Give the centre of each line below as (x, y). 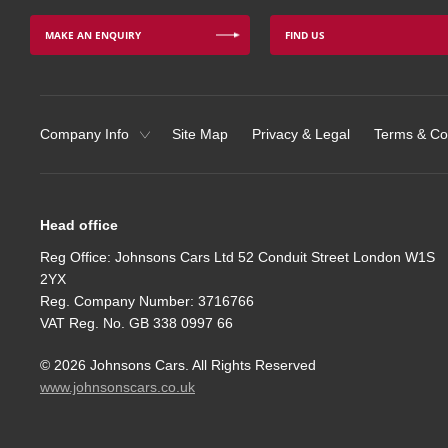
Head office (79, 225)
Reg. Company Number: (117, 301)
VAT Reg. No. (82, 323)
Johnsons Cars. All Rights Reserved (201, 365)
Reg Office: (75, 257)
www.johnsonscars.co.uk (117, 387)
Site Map (200, 134)
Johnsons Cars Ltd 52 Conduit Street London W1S (273, 257)
